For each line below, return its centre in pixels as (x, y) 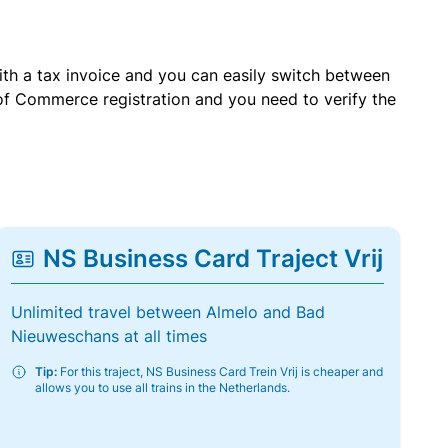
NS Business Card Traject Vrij (212, 258)
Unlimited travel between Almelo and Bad (167, 312)
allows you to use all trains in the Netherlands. (162, 387)
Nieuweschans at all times (108, 336)
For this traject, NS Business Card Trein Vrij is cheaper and (219, 371)
